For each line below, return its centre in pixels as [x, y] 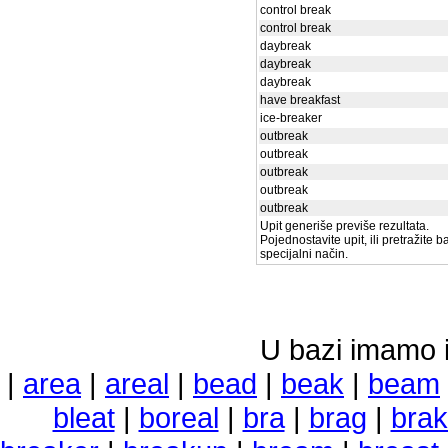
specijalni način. [304, 254]
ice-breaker [291, 118]
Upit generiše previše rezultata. [344, 226]
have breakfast [300, 100]
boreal [178, 417]
